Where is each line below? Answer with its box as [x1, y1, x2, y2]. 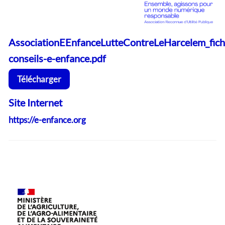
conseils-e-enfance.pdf [9, 52, 106, 65]
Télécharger [17, 73, 61, 84]
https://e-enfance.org [9, 115, 86, 126]
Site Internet [9, 96, 62, 109]
